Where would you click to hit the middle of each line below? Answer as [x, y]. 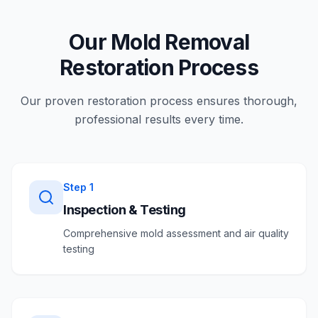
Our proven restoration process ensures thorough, [159, 101]
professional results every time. [159, 119]
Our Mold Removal [159, 42]
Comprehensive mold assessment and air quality [176, 233]
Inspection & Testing [125, 210]
